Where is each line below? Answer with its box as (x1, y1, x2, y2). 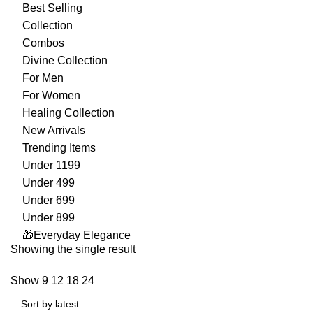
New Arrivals (22, 124, 85, 136)
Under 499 (22, 177, 75, 189)
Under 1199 (22, 159, 80, 171)
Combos (22, 37, 64, 49)
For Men (22, 72, 64, 84)
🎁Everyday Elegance (22, 229, 131, 241)
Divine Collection (22, 54, 108, 66)
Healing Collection (22, 107, 115, 119)
